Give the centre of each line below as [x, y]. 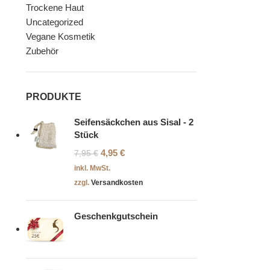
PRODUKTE [53, 97]
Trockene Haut [55, 8]
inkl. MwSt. [92, 168]
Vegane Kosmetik [60, 37]
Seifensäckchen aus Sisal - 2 [133, 122]
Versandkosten [117, 183]
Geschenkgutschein [116, 216]
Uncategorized [54, 22]
